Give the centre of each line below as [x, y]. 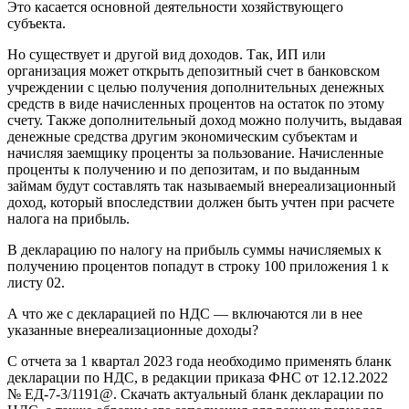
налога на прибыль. [68, 219]
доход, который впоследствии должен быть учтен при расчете [201, 203]
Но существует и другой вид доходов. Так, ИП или [167, 55]
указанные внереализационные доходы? [133, 330]
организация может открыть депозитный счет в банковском [194, 71]
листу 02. [36, 283]
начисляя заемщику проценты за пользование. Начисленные [195, 153]
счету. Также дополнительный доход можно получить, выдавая [204, 121]
